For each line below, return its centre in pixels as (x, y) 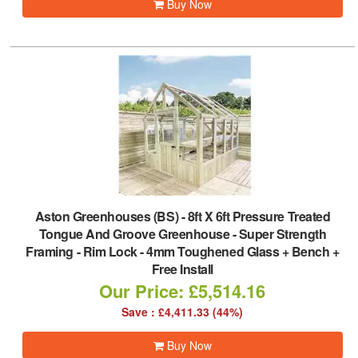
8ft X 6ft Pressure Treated (259, 216)
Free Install (182, 269)
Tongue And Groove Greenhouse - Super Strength (183, 234)
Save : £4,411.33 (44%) (183, 312)
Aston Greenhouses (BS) (107, 216)
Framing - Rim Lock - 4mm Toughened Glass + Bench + (183, 251)
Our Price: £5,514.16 (183, 291)
